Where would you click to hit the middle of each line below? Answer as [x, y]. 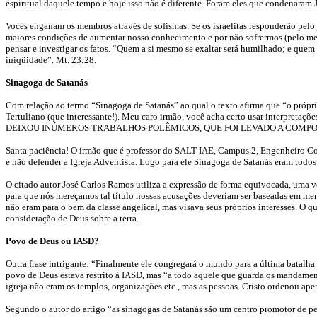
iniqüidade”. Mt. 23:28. [51, 60]
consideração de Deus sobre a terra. [72, 218]
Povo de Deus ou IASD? [52, 241]
